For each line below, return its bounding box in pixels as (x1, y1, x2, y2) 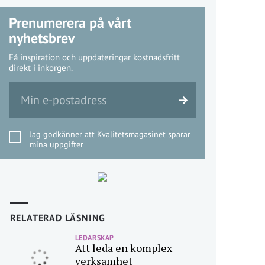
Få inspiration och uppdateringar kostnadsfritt (8, 51, 180, 63)
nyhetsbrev (8, 29, 75, 47)
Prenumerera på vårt (8, 14, 131, 32)
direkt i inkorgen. (8, 62, 73, 73)
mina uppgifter (29, 139, 83, 150)
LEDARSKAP (75, 233, 114, 242)
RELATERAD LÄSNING (9, 212, 106, 224)
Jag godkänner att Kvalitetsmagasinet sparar (29, 129, 190, 140)
